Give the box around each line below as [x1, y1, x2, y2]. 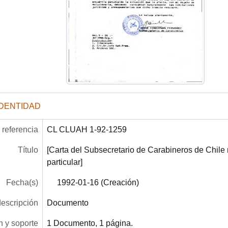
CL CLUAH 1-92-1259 [46, 125, 127, 134]
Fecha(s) [6, 178, 38, 187]
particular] [46, 157, 82, 166]
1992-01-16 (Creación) [56, 178, 139, 187]
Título [17, 145, 38, 154]
